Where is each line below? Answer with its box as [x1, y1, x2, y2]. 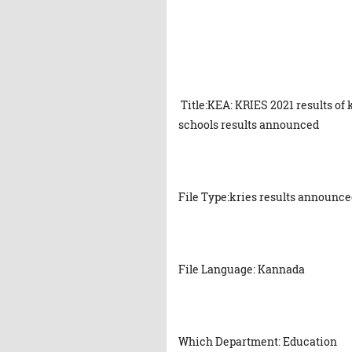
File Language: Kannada [178, 262, 305, 277]
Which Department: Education [178, 334, 337, 350]
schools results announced [178, 117, 319, 133]
